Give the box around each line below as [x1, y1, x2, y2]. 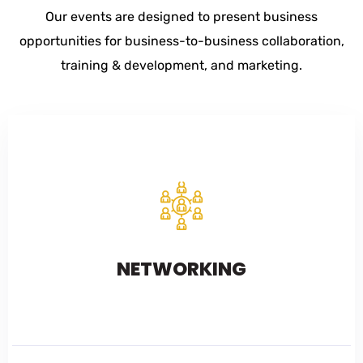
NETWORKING [117, 256, 246, 283]
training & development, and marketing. [61, 58, 302, 74]
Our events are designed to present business [45, 9, 318, 25]
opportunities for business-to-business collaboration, [19, 33, 344, 49]
